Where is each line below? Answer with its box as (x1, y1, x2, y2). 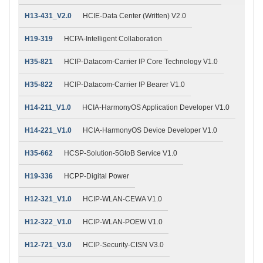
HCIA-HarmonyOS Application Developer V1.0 (82, 103, 230, 112)
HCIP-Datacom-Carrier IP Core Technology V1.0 (64, 57, 218, 66)
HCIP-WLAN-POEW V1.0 (83, 217, 163, 226)
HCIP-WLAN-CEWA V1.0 (83, 194, 162, 203)
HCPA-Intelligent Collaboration (64, 34, 162, 43)
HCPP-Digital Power (64, 171, 129, 180)
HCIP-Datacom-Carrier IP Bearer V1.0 (64, 80, 185, 89)
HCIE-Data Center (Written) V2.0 (83, 11, 186, 20)
